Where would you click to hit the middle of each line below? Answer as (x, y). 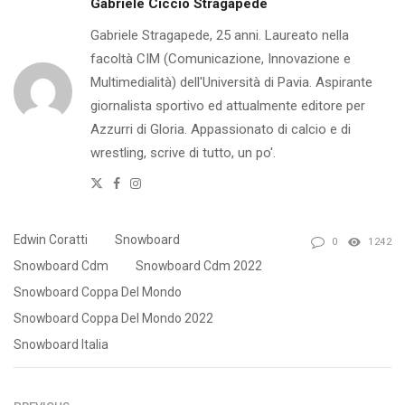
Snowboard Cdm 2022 (199, 265)
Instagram (170, 181)
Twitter (123, 181)
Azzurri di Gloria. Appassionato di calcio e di (221, 129)
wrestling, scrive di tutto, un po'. (183, 152)
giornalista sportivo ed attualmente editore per (228, 105)
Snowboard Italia (61, 344)
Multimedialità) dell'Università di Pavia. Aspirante (231, 82)
